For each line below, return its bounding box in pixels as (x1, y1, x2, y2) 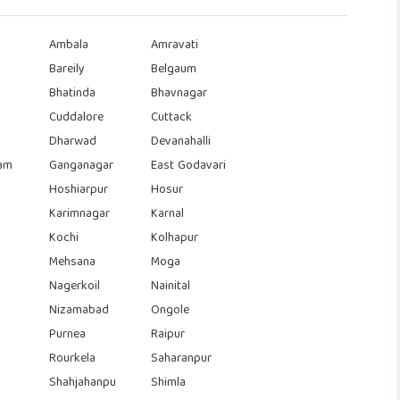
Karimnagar (48, 203, 110, 225)
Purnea (48, 323, 86, 346)
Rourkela (48, 347, 96, 370)
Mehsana (48, 251, 96, 273)
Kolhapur (151, 227, 199, 249)
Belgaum (151, 58, 197, 80)
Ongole (151, 299, 190, 321)
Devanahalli (151, 130, 212, 153)
